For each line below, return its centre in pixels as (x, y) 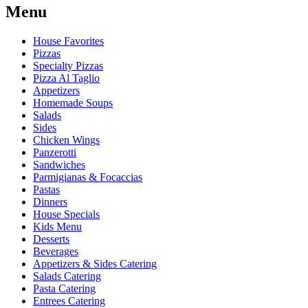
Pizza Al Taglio (66, 78)
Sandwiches (59, 165)
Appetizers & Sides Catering (95, 264)
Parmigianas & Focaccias (88, 177)
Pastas (46, 190)
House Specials (66, 214)
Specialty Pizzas (68, 66)
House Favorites (68, 41)
